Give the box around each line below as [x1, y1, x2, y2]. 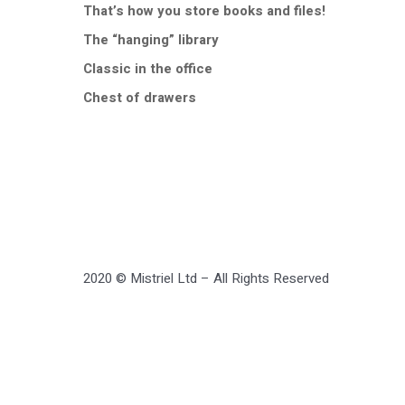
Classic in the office [83, 59, 212, 79]
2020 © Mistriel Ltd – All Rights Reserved [83, 268, 329, 289]
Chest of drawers [83, 88, 196, 108]
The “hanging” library [83, 30, 219, 50]
